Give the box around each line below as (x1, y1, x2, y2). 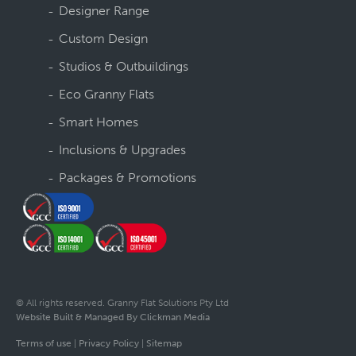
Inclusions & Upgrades (59, 142, 186, 158)
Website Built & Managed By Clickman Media (16, 311, 210, 323)
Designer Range (59, 3, 149, 19)
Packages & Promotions (59, 170, 196, 186)
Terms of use (16, 338, 72, 350)
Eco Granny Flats (59, 87, 154, 103)
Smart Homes (59, 114, 138, 130)
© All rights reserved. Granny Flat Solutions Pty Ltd (16, 297, 229, 309)
